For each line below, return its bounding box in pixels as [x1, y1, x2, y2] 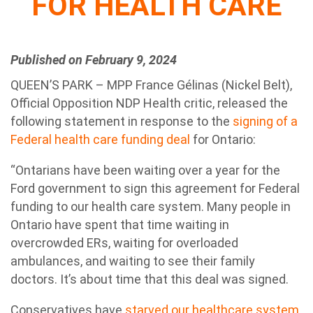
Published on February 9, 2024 [10, 52, 177, 67]
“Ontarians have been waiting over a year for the [10, 163, 280, 177]
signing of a [233, 114, 298, 129]
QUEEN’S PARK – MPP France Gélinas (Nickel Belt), [10, 78, 292, 92]
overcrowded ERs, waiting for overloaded [10, 235, 238, 250]
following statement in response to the [10, 114, 233, 129]
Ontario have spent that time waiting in [10, 217, 229, 232]
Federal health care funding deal [10, 132, 190, 147]
